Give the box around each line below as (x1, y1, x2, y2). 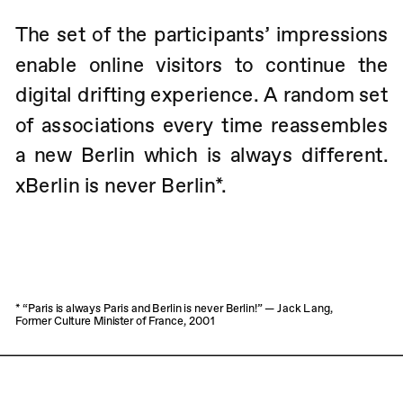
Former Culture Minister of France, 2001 (14, 314, 214, 327)
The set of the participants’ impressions (14, 22, 389, 47)
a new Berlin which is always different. (14, 143, 389, 167)
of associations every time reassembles (14, 112, 389, 138)
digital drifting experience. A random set (14, 83, 389, 107)
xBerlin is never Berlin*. (14, 174, 227, 198)
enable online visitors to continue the (14, 52, 389, 77)
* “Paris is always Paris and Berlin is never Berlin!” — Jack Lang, (14, 301, 333, 315)
